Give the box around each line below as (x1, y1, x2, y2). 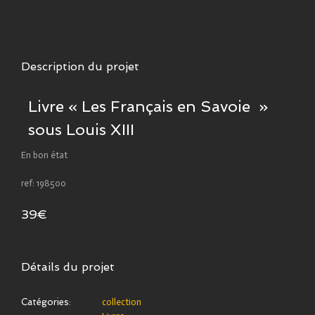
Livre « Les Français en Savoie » (28, 96, 268, 115)
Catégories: (21, 296, 71, 307)
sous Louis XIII (28, 120, 134, 139)
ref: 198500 (21, 177, 66, 188)
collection (102, 296, 141, 307)
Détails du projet (21, 259, 115, 274)
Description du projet (21, 59, 139, 73)
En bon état (21, 149, 67, 160)
